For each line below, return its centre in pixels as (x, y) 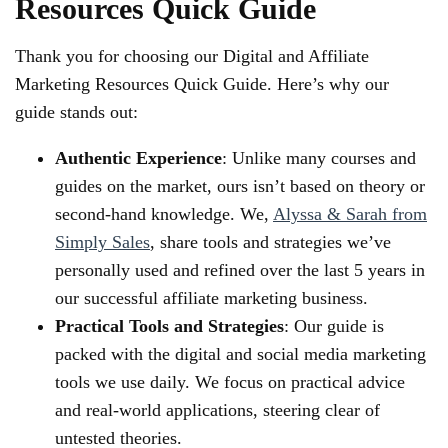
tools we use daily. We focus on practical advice (230, 382)
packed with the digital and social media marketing (240, 354)
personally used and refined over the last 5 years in (240, 270)
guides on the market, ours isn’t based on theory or (240, 186)
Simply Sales (102, 242)
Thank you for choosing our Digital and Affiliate (192, 56)
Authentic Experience (138, 158)
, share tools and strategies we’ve (270, 242)
